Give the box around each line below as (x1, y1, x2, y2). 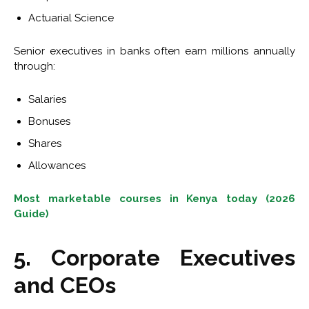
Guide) (14, 208, 49, 221)
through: (14, 60, 55, 73)
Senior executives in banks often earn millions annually (14, 45, 295, 58)
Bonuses (28, 115, 70, 128)
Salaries (28, 93, 66, 106)
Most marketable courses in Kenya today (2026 (14, 192, 295, 206)
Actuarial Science (28, 12, 114, 25)
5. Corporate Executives (14, 245, 295, 271)
